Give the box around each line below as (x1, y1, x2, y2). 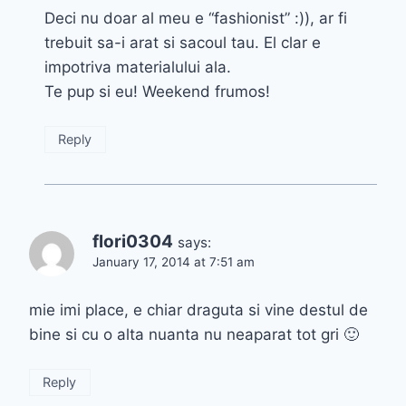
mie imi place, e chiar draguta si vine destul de (29, 301, 368, 320)
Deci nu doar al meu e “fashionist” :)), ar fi (44, 9, 347, 28)
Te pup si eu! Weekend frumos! (44, 82, 270, 101)
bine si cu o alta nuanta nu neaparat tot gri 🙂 (29, 325, 359, 344)
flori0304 (92, 231, 173, 253)
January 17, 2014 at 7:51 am (92, 255, 255, 270)
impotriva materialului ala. (44, 58, 231, 77)
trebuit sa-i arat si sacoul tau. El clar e (44, 34, 321, 53)
